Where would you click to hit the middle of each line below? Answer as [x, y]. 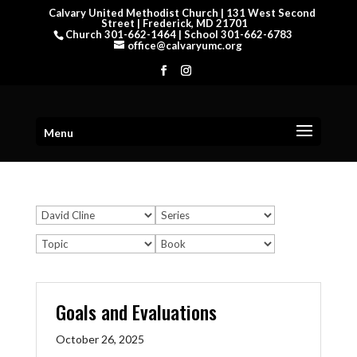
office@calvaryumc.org [185, 45]
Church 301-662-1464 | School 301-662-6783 [179, 34]
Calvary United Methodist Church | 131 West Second [182, 12]
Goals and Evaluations [136, 312]
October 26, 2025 [100, 339]
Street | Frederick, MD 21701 [174, 23]
